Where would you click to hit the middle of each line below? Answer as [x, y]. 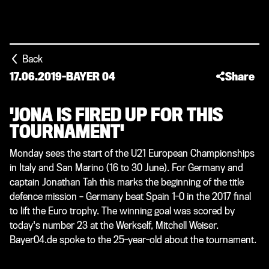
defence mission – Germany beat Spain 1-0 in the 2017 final [130, 197]
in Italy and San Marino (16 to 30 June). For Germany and [126, 168]
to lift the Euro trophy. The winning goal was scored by [122, 211]
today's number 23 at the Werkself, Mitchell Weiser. [114, 225]
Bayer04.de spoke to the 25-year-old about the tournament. [133, 240]
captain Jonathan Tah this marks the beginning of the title [127, 182]
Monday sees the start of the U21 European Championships [132, 153]
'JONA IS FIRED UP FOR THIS [116, 115]
